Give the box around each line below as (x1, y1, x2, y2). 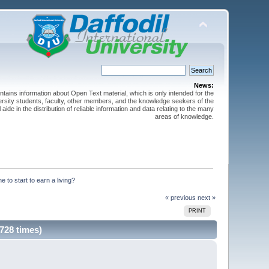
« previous (165, 193, 196, 201)
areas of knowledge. (154, 113, 214, 120)
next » (197, 193, 216, 201)
